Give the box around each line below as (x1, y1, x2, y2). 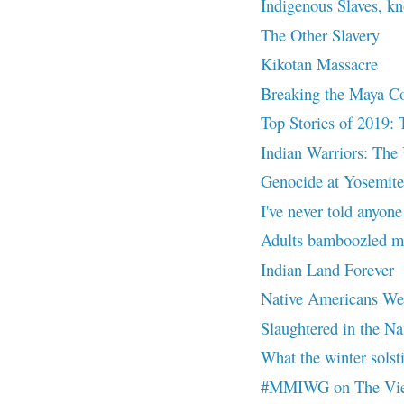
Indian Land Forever (260, 257, 394, 280)
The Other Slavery (260, 23, 380, 46)
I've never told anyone (260, 198, 402, 222)
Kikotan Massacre (260, 52, 378, 76)
